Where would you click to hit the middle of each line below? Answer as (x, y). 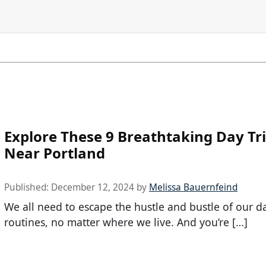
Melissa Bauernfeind (193, 187)
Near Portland (55, 153)
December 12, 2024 (93, 187)
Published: (28, 187)
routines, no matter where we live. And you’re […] (126, 222)
